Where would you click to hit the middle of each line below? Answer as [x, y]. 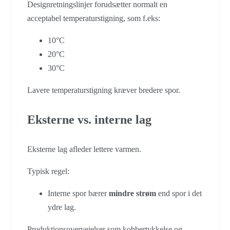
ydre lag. [62, 207]
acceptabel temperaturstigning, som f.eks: [94, 18]
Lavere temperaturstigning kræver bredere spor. [104, 90]
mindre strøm [132, 193]
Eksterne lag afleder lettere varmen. [84, 149]
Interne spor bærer [78, 193]
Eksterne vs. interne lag [89, 119]
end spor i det [179, 193]
